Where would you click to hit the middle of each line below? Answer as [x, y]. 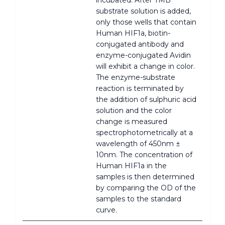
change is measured [132, 121]
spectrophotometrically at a [144, 132]
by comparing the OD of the [146, 188]
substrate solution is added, [143, 11]
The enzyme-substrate [136, 77]
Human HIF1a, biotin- [133, 33]
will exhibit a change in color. [145, 66]
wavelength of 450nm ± [138, 143]
